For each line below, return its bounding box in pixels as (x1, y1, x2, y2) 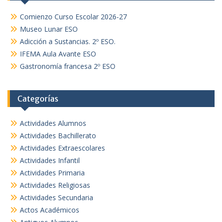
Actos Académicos (20, 205, 79, 215)
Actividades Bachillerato (20, 131, 96, 141)
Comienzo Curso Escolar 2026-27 (20, 12, 127, 22)
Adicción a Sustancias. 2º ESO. (20, 37, 115, 47)
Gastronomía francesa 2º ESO (20, 61, 115, 71)
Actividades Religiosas (20, 180, 90, 190)
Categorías (17, 94, 58, 104)
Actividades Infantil (20, 156, 80, 166)
